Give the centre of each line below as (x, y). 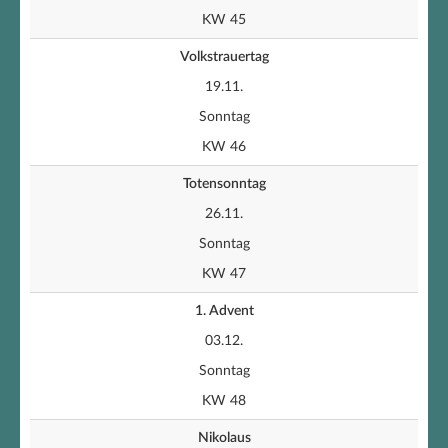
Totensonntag (224, 184)
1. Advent (224, 311)
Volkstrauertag (224, 57)
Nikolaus (224, 438)
